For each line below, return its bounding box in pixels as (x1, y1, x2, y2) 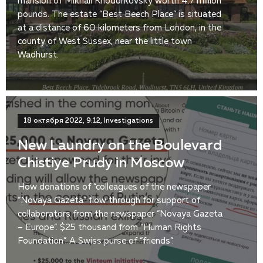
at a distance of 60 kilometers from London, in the (18, 23, 221, 33)
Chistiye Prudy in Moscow (18, 156, 184, 171)
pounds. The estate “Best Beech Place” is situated (18, 10, 221, 19)
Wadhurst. (18, 50, 59, 60)
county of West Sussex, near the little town (18, 37, 192, 46)
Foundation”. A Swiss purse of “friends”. (18, 237, 174, 246)
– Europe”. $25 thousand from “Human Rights (18, 223, 201, 232)
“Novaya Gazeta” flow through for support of (18, 196, 200, 205)
